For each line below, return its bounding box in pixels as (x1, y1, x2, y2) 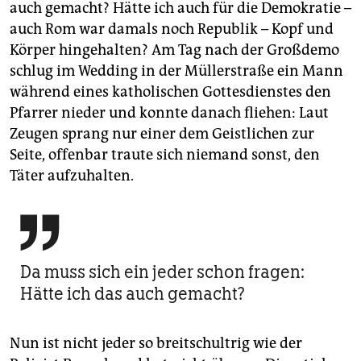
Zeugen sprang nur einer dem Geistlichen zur (10, 124, 314, 143)
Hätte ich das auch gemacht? (20, 282, 245, 305)
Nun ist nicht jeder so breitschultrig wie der (10, 334, 302, 352)
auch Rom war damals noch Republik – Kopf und (10, 19, 334, 38)
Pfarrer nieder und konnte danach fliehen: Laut (10, 103, 329, 122)
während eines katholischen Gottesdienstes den (10, 82, 331, 101)
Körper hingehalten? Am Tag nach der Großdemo (10, 40, 339, 59)
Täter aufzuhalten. (10, 166, 134, 185)
